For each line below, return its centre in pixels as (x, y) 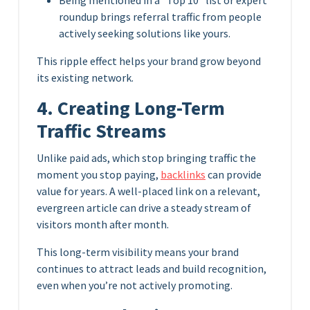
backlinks (183, 174)
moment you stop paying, (99, 174)
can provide (234, 174)
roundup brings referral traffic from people (160, 16)
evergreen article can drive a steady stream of (144, 207)
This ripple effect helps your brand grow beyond (149, 61)
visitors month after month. (103, 224)
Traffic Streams (101, 131)
